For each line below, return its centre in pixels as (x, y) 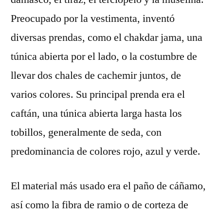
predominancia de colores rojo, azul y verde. (106, 151)
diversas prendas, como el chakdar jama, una (107, 37)
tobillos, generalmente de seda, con (86, 132)
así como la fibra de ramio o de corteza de (100, 205)
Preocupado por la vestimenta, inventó (93, 18)
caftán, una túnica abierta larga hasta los (96, 113)
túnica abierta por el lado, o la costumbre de (104, 56)
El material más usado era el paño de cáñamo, (108, 186)
